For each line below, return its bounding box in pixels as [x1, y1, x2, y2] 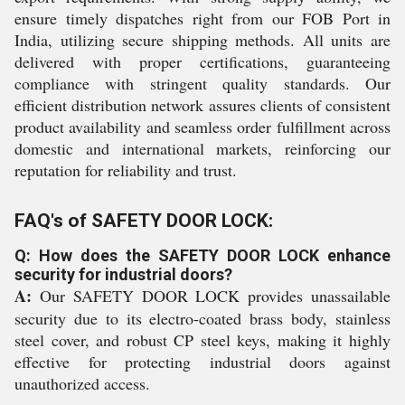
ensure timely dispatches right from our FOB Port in [14, 7, 391, 29]
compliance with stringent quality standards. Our [14, 72, 391, 94]
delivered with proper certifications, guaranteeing [14, 51, 391, 72]
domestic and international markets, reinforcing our [14, 137, 391, 159]
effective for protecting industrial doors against [14, 351, 391, 372]
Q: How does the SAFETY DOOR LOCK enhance [14, 246, 391, 265]
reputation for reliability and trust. [14, 159, 237, 181]
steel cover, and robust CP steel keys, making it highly [14, 329, 391, 351]
